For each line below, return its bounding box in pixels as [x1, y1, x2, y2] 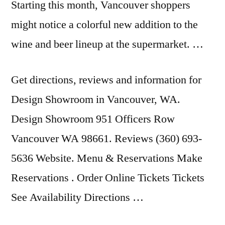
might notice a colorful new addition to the [11, 18, 198, 32]
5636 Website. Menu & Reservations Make [11, 151, 202, 165]
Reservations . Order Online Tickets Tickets [11, 171, 204, 185]
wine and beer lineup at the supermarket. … [11, 37, 203, 51]
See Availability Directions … [11, 190, 144, 204]
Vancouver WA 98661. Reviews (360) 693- [11, 132, 202, 146]
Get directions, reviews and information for [11, 73, 201, 87]
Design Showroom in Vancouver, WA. [11, 92, 180, 106]
